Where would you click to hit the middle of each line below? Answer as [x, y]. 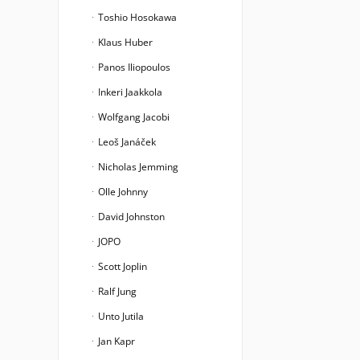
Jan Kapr [115, 341]
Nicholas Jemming [137, 167]
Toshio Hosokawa [136, 17]
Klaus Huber [124, 42]
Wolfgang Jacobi [133, 117]
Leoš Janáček [126, 142]
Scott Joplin [121, 266]
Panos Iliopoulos [133, 67]
